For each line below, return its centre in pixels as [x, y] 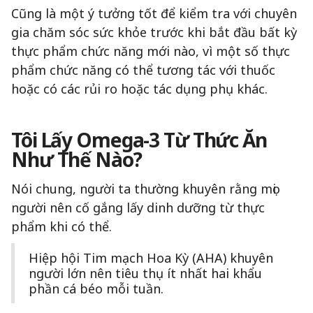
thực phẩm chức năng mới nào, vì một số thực [151, 51]
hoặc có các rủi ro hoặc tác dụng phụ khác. [139, 88]
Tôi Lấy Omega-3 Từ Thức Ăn [139, 139]
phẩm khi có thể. [61, 226]
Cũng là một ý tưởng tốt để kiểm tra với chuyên [154, 13]
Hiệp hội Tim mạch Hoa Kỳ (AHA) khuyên [151, 257]
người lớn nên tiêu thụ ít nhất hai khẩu [145, 273]
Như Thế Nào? [77, 159]
